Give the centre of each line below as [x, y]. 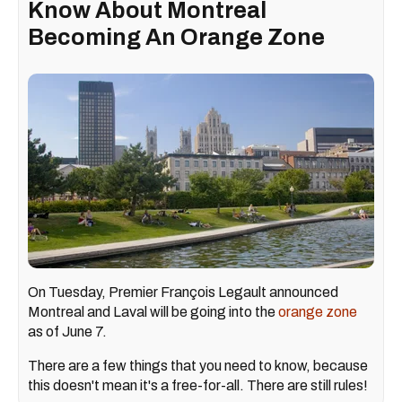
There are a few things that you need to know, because [198, 365]
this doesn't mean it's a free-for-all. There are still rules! [199, 385]
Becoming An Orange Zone [176, 37]
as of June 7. [67, 331]
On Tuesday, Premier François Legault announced [183, 292]
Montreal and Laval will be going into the [153, 311]
